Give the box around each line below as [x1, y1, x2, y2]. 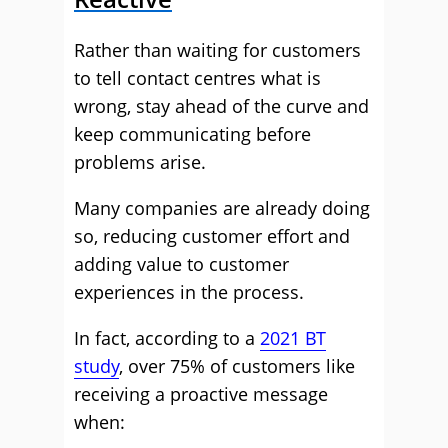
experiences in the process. [74, 280, 304, 304]
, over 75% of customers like [119, 354, 355, 378]
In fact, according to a [74, 326, 260, 350]
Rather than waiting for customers [74, 38, 361, 62]
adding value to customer [74, 252, 289, 276]
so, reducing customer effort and [74, 224, 350, 248]
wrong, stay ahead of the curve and [74, 94, 369, 118]
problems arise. [74, 150, 206, 174]
